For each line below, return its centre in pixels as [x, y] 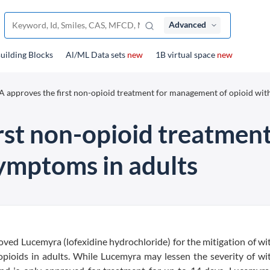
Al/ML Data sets [96, 55]
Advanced [187, 24]
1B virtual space [186, 55]
